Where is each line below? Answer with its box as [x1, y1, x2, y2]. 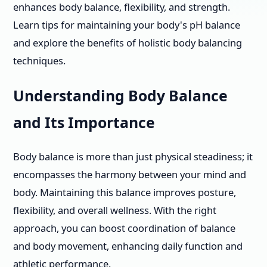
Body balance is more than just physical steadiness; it [13, 150, 253, 164]
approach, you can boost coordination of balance [13, 221, 235, 235]
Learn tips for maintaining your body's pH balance [13, 18, 240, 32]
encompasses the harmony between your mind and [13, 167, 246, 182]
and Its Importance [13, 112, 155, 132]
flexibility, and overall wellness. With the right [13, 203, 216, 218]
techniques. [13, 54, 66, 67]
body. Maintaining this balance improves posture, [13, 185, 236, 200]
